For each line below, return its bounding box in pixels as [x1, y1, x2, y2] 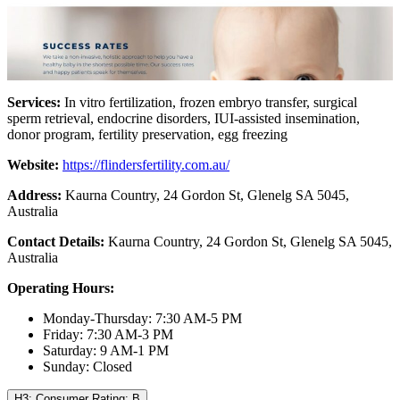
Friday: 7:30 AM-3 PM [43, 327, 173, 343]
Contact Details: [7, 234, 104, 250]
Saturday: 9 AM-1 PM [43, 343, 169, 359]
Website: [7, 157, 62, 173]
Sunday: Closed [43, 359, 132, 375]
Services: [7, 95, 64, 111]
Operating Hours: [7, 280, 114, 296]
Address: [7, 187, 65, 204]
